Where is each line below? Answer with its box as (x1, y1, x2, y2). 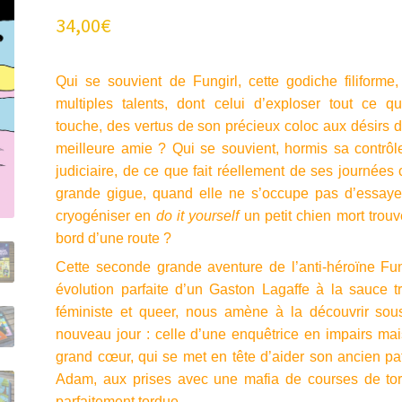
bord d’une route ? (56, 231, 172, 247)
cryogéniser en (56, 208, 156, 224)
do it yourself (155, 208, 240, 224)
